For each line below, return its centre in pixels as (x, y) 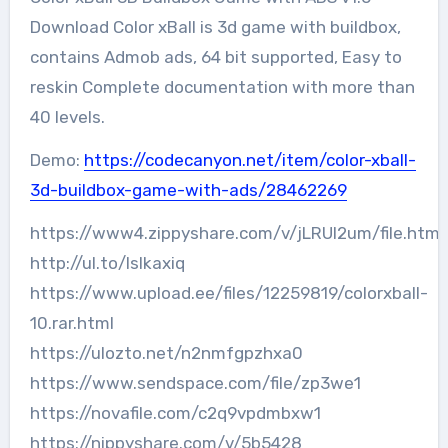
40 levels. (67, 116)
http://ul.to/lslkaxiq (107, 262)
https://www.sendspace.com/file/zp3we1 (195, 382)
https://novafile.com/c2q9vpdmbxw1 (175, 412)
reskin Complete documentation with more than (222, 86)
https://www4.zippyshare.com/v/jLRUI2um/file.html (236, 232)
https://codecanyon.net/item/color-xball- (249, 159)
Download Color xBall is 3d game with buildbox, (215, 26)
